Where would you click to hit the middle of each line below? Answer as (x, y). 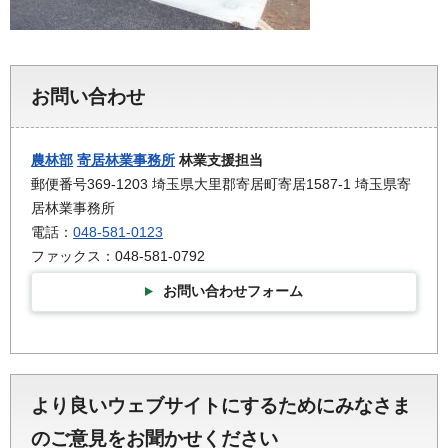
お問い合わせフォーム (233, 290)
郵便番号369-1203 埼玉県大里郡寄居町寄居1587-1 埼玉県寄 (221, 183)
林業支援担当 (219, 159)
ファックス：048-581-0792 (118, 255)
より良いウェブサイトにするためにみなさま (221, 406)
